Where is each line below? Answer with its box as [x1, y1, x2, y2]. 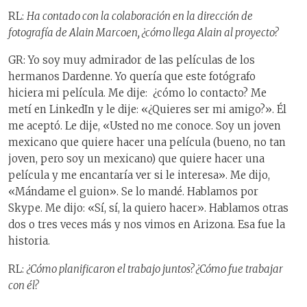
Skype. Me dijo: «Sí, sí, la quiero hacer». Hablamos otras [8, 201, 288, 215]
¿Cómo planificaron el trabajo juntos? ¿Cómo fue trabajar [27, 262, 283, 275]
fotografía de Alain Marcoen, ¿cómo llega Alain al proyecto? [8, 25, 278, 39]
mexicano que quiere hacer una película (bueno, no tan [8, 136, 286, 149]
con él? [8, 278, 38, 292]
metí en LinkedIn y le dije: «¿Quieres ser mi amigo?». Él [8, 103, 286, 116]
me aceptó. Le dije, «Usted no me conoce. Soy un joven [8, 119, 281, 133]
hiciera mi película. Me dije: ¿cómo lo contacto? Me [8, 86, 267, 100]
